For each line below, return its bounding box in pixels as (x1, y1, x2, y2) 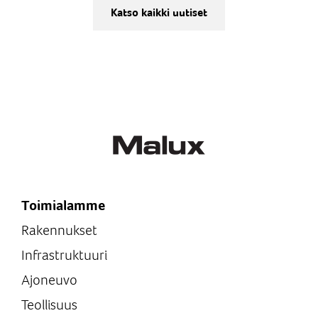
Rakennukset (21, 220, 97, 240)
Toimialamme (21, 197, 105, 214)
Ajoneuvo (21, 270, 77, 290)
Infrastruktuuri (21, 245, 107, 265)
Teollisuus (21, 295, 77, 314)
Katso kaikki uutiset (111, 5, 207, 19)
